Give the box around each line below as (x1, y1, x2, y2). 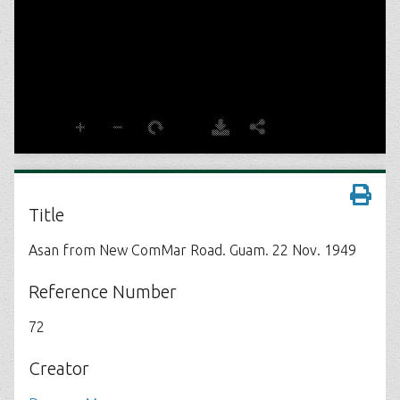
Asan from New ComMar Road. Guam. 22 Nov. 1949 (29, 242, 356, 258)
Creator (29, 358, 89, 379)
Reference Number (29, 281, 177, 302)
